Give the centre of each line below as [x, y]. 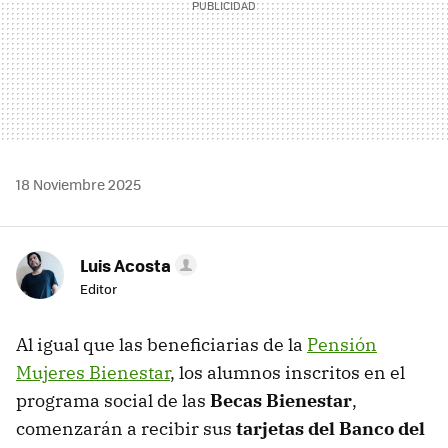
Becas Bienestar [281, 401]
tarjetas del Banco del [330, 429]
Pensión [342, 345]
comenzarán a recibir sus [126, 429]
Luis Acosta [125, 265]
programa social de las [113, 401]
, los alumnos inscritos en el [287, 373]
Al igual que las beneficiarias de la [161, 345]
